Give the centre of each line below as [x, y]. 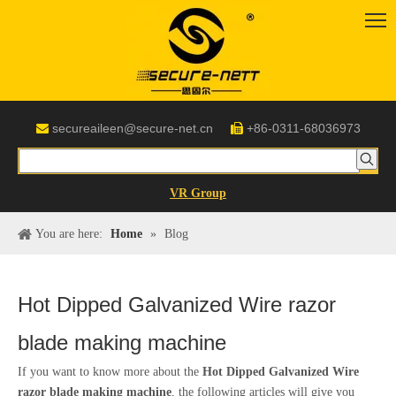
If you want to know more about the [110, 372]
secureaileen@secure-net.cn [132, 128]
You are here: [69, 234]
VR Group [198, 193]
